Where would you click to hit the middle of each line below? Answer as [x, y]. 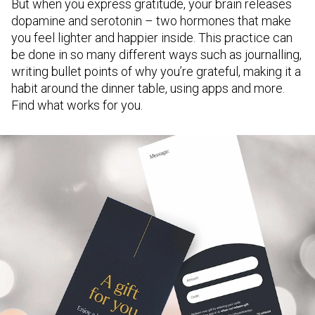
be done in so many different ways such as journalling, [156, 54]
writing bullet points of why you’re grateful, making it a [156, 71]
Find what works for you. [77, 105]
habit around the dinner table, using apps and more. [148, 88]
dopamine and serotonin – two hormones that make [151, 21]
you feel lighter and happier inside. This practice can [152, 38]
